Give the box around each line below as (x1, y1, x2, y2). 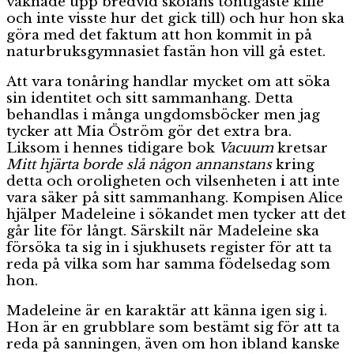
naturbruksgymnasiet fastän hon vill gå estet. (6, 43, 326, 60)
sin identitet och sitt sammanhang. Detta (6, 89, 293, 107)
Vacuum (219, 139, 273, 156)
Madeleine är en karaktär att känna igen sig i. (6, 302, 327, 319)
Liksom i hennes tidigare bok (6, 139, 219, 156)
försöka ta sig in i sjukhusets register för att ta (6, 239, 332, 256)
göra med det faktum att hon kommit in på (6, 26, 312, 43)
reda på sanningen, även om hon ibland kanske (6, 335, 340, 352)
